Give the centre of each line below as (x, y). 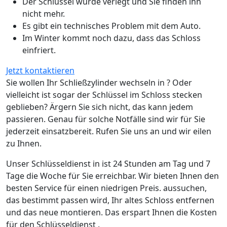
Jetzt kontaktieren (40, 71)
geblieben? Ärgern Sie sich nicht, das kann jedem (100, 107)
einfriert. (39, 50)
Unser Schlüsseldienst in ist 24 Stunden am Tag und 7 (108, 164)
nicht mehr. (44, 14)
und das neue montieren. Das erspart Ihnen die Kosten (111, 213)
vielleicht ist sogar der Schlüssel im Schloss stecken (104, 95)
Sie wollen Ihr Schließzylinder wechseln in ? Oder (99, 83)
